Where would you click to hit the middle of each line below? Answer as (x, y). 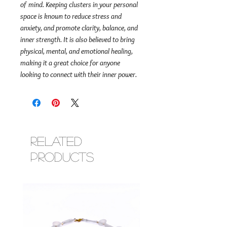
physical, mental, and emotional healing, (77, 51)
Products (62, 157)
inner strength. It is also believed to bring (78, 40)
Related (56, 141)
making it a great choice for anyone (70, 63)
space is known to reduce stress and (71, 16)
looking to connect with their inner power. (79, 74)
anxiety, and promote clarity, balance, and (79, 28)
